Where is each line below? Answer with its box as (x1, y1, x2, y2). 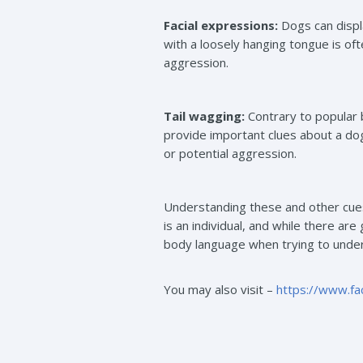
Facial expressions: (164, 17, 278, 33)
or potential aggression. (164, 145, 297, 161)
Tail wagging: (164, 108, 245, 124)
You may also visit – (164, 281, 276, 297)
